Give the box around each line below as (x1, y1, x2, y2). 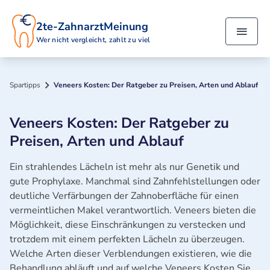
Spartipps (10, 80, 40, 90)
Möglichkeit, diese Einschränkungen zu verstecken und (10, 218, 245, 231)
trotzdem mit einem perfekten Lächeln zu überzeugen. (10, 233, 245, 246)
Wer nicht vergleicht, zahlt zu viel (36, 34, 151, 45)
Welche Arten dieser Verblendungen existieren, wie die (10, 247, 252, 260)
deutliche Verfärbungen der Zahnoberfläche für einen (10, 189, 239, 202)
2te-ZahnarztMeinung (36, 19, 148, 34)
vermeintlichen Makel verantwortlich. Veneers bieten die (10, 204, 256, 217)
